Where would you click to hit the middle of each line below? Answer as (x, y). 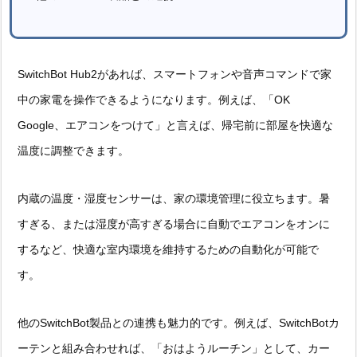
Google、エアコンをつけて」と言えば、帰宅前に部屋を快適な (175, 125)
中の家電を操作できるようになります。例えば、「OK (154, 99)
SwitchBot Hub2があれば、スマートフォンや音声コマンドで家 (175, 74)
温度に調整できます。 (73, 150)
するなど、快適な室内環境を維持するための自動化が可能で (168, 249)
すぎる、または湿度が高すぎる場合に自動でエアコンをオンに (174, 224)
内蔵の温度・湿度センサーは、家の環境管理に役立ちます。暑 (174, 198)
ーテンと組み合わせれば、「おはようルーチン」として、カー (174, 348)
